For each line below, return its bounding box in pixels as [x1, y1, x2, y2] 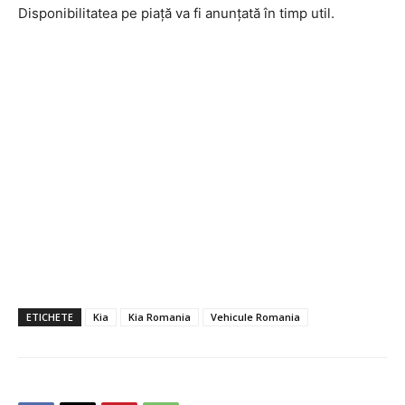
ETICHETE [26, 309, 73, 324]
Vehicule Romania [211, 309, 300, 324]
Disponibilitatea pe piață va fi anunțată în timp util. [18, 4, 334, 22]
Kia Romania [128, 309, 191, 324]
